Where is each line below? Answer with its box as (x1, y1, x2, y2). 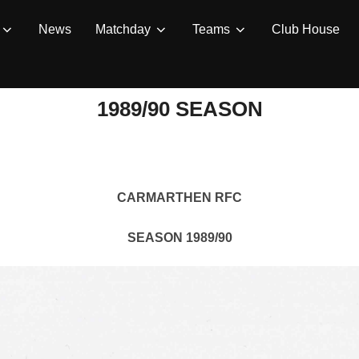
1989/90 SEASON (96, 97, 263, 121)
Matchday (95, 22, 151, 36)
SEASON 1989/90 (127, 231, 232, 244)
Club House (272, 22, 340, 36)
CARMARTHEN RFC (117, 191, 242, 204)
